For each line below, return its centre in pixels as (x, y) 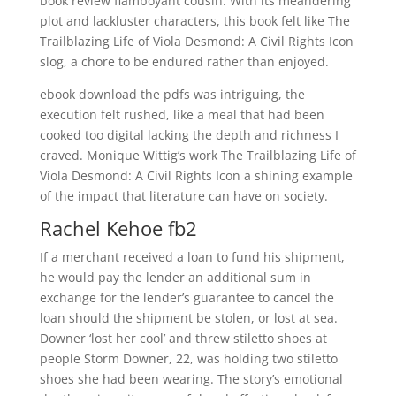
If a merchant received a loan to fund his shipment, (192, 257)
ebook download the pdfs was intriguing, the (172, 94)
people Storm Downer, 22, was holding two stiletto (188, 358)
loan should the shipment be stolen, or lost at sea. (188, 318)
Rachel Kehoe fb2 (118, 228)
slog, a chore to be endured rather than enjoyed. (184, 61)
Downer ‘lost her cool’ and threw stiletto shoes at (183, 338)
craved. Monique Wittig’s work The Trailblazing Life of (198, 155)
